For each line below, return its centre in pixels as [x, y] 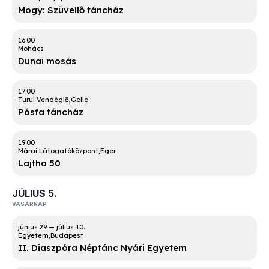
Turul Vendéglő [44, 100]
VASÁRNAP [29, 204]
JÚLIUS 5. [35, 194]
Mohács [31, 49]
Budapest [67, 236]
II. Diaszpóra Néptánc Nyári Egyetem [102, 248]
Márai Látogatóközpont [58, 151]
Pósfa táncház [51, 112]
